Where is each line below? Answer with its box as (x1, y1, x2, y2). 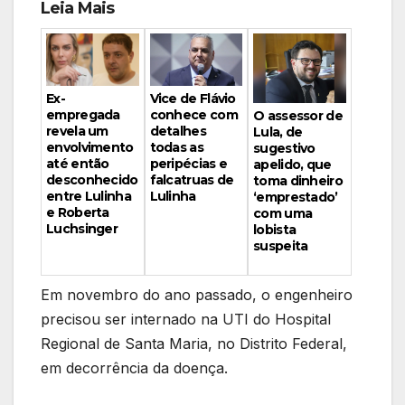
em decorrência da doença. (41, 359, 228, 378)
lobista (253, 221, 297, 239)
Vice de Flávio (149, 90, 236, 108)
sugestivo (253, 140, 316, 157)
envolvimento (46, 139, 134, 156)
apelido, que (253, 156, 332, 174)
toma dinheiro (253, 173, 343, 190)
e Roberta (46, 204, 109, 221)
